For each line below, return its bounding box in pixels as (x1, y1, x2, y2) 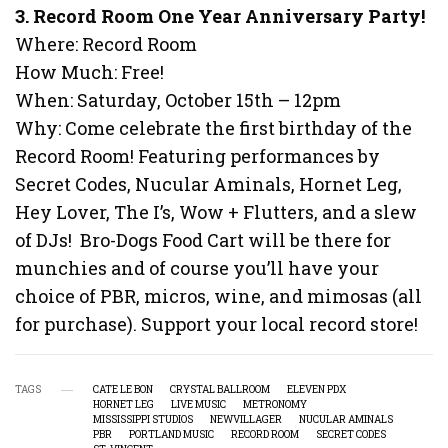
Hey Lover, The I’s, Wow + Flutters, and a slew (15, 200, 418, 225)
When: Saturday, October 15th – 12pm (15, 88, 342, 113)
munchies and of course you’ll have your (15, 256, 380, 281)
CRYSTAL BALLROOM (170, 383, 270, 397)
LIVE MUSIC (171, 398, 226, 412)
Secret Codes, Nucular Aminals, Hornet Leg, (15, 172, 403, 197)
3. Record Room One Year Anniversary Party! (15, 4, 426, 29)
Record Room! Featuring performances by (15, 144, 381, 169)
